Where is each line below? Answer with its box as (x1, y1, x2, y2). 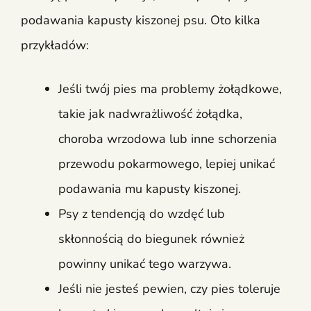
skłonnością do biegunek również (58, 230, 244, 247)
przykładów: (21, 36, 89, 53)
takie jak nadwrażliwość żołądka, (58, 105, 242, 122)
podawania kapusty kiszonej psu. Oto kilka (21, 11, 260, 28)
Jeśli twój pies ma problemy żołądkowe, (58, 80, 282, 97)
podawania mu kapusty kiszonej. (58, 180, 241, 197)
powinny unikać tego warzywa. (58, 255, 231, 272)
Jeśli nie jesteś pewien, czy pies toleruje (58, 280, 280, 297)
